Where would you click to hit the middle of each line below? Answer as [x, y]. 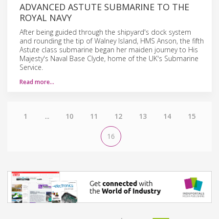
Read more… [37, 82]
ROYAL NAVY [46, 17]
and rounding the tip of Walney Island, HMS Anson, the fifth [112, 41]
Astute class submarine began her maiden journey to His [109, 49]
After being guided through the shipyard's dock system [105, 32]
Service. [31, 67]
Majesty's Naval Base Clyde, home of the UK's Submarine [109, 58]
